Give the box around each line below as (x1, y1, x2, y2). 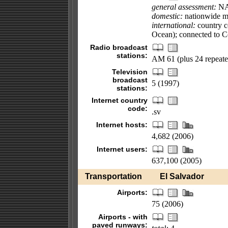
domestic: (151, 12, 183, 20)
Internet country (91, 96, 148, 104)
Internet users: (96, 145, 148, 153)
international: (151, 21, 195, 30)
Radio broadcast (90, 43, 148, 51)
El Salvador (153, 172, 204, 181)
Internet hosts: (96, 121, 148, 129)
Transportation (84, 172, 142, 181)
